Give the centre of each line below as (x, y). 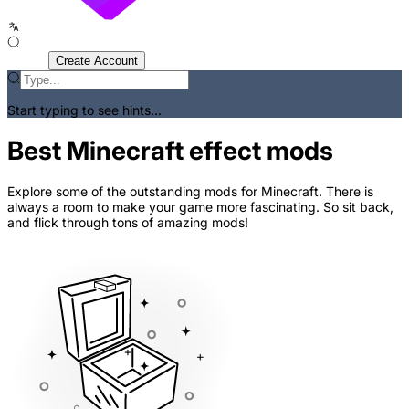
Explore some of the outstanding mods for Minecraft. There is (190, 191)
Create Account (97, 61)
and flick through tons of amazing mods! (128, 222)
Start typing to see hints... (84, 110)
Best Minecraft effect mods (170, 150)
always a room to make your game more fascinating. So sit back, (200, 206)
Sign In (28, 60)
